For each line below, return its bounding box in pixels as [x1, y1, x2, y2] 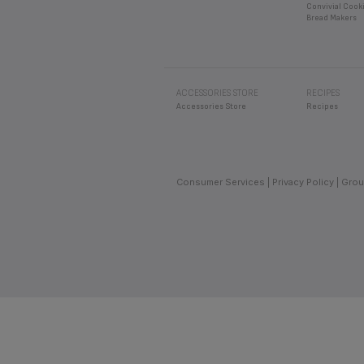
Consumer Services [176, 175, 265, 188]
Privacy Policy [272, 175, 334, 188]
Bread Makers [306, 12, 357, 23]
